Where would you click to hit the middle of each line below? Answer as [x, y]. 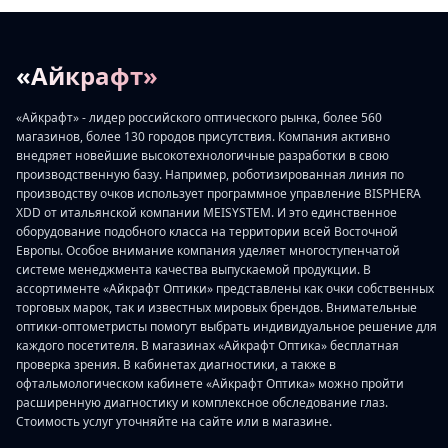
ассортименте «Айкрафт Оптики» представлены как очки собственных [225, 288]
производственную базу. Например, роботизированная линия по [210, 174]
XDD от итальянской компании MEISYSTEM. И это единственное [206, 212]
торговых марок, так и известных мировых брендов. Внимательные [216, 307]
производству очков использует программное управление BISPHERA [218, 193]
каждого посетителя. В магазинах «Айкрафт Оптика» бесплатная [207, 345]
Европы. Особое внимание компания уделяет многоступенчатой [208, 250]
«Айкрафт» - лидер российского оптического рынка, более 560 [199, 117]
